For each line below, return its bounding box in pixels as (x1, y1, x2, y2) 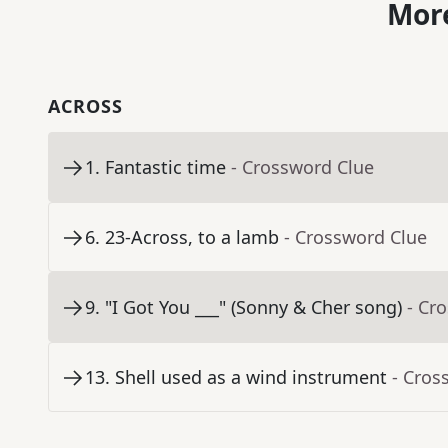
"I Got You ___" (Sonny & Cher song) (105, 295, 402, 320)
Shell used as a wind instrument (115, 365, 387, 390)
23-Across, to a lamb (105, 225, 279, 250)
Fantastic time (105, 155, 226, 180)
